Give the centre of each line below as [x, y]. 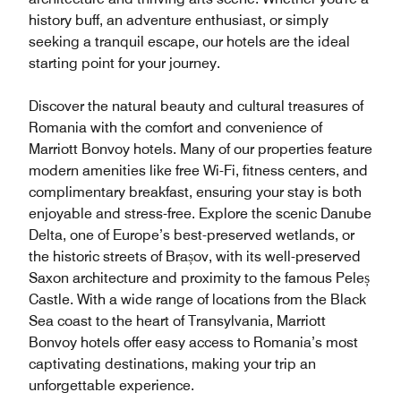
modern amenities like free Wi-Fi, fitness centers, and [198, 171]
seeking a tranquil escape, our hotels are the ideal [189, 42]
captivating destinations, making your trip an [172, 364]
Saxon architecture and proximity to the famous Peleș [199, 278]
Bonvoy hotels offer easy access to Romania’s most [193, 342]
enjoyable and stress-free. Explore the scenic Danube [200, 213]
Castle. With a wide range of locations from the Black [197, 299]
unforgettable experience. [111, 385]
